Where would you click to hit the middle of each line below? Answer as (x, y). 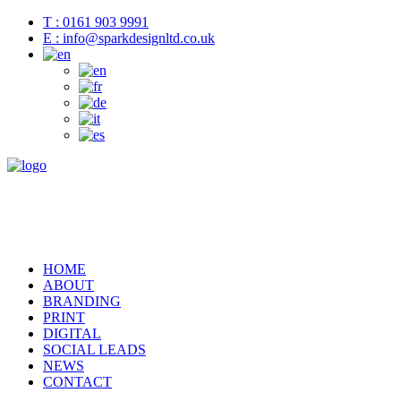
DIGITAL (72, 333)
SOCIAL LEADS (94, 350)
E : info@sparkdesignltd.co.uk (129, 38)
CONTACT (77, 382)
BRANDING (82, 301)
